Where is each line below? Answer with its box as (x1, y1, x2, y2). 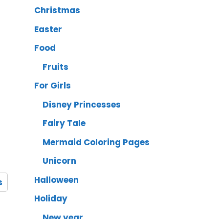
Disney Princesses (43, 98, 121, 110)
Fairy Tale (43, 117, 86, 130)
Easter (34, 23, 63, 35)
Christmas (34, 4, 81, 17)
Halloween (34, 174, 79, 186)
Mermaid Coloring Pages (43, 136, 150, 148)
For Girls (34, 80, 71, 92)
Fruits (43, 61, 69, 73)
